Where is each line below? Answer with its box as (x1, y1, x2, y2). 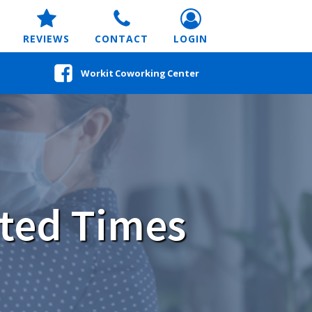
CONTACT (95, 32, 148, 45)
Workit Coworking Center (81, 67, 199, 79)
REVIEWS (23, 32, 70, 45)
